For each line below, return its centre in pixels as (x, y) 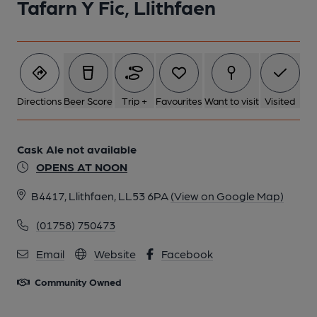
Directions (40, 100)
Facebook (187, 254)
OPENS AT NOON (82, 167)
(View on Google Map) (227, 196)
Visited (280, 100)
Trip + (134, 100)
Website (115, 254)
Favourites (179, 100)
